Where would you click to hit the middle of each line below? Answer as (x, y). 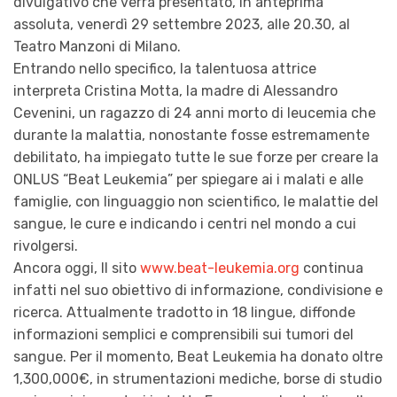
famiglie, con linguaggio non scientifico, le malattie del (196, 201)
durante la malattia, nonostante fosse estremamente (191, 135)
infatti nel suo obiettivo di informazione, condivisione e (198, 290)
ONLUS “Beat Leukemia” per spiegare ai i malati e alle (188, 179)
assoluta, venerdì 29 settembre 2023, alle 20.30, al (182, 24)
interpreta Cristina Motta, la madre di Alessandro (175, 90)
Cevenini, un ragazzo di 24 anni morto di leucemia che (195, 113)
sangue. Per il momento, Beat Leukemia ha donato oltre (198, 356)
